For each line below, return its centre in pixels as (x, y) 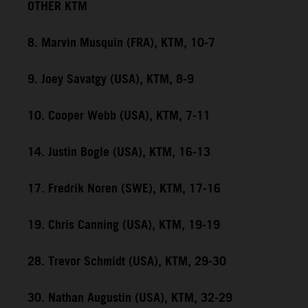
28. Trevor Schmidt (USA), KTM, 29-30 (127, 262)
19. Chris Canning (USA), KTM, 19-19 (124, 226)
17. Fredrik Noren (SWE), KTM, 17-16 (124, 189)
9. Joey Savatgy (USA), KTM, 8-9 (111, 80)
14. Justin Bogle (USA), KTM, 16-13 (119, 153)
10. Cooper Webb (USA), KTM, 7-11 (119, 117)
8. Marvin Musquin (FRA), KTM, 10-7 (121, 44)
